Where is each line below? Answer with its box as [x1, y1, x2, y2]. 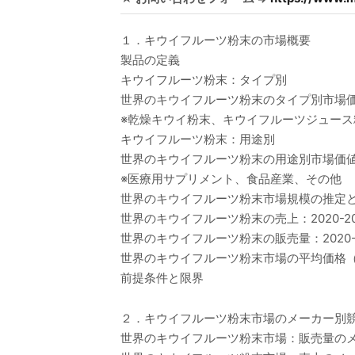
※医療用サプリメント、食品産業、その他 [120, 171, 342, 187]
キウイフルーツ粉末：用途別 [120, 132, 275, 147]
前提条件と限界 [120, 270, 204, 286]
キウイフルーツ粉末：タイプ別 [120, 72, 287, 88]
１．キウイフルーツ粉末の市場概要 [120, 32, 311, 48]
